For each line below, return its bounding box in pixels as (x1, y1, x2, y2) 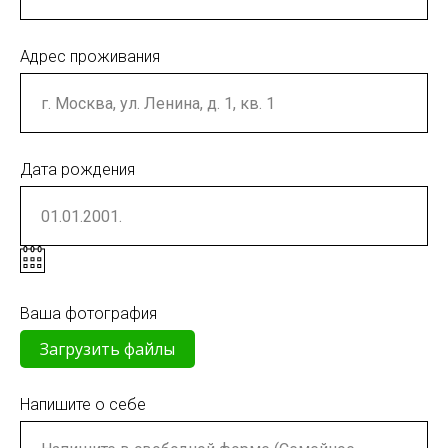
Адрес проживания (20, 47, 160, 66)
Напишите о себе (20, 395, 146, 415)
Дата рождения (20, 160, 135, 179)
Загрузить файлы (40, 338, 175, 361)
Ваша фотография (20, 304, 157, 324)
